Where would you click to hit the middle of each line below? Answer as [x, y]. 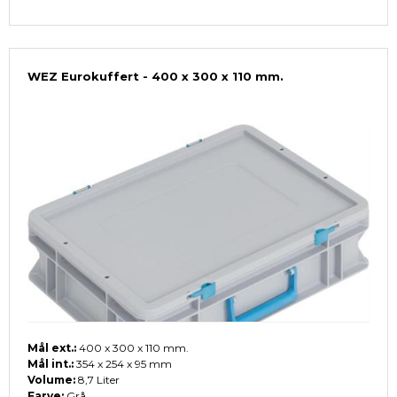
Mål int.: [51, 364]
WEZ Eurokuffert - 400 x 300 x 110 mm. [156, 77]
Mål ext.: [52, 348]
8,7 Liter [97, 380]
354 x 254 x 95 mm [123, 364]
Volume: [51, 380]
